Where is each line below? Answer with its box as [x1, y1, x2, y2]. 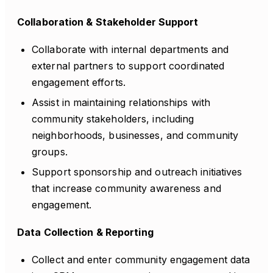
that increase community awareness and [32, 182, 221, 194]
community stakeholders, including [32, 113, 194, 125]
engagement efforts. [32, 76, 126, 88]
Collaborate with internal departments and [32, 43, 229, 55]
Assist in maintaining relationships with [32, 96, 211, 108]
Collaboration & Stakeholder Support [17, 16, 199, 28]
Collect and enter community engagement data [32, 253, 250, 266]
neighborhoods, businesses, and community [32, 129, 239, 141]
